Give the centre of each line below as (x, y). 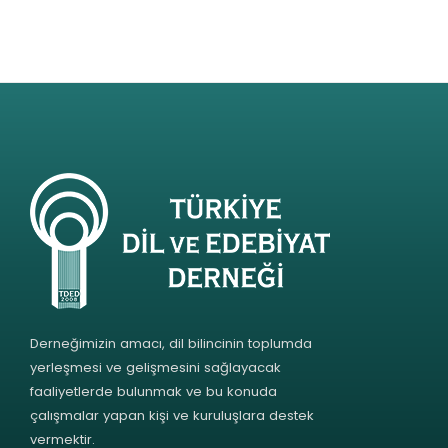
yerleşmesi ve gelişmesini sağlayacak (155, 367)
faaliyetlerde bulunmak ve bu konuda (153, 391)
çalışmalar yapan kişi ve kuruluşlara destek (172, 415)
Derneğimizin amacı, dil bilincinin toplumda (171, 343)
